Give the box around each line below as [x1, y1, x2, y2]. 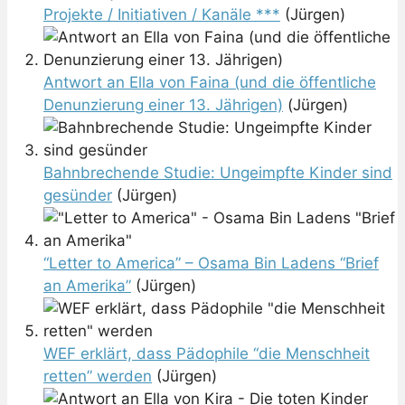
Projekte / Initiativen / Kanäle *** [43, 5, 280, 24]
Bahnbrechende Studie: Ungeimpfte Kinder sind [43, 164, 392, 183]
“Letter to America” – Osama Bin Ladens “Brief [43, 254, 379, 273]
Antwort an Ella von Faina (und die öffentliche [43, 73, 376, 92]
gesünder [43, 186, 112, 205]
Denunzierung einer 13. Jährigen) [43, 96, 283, 115]
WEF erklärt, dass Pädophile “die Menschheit [43, 344, 370, 363]
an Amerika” [43, 277, 131, 296]
